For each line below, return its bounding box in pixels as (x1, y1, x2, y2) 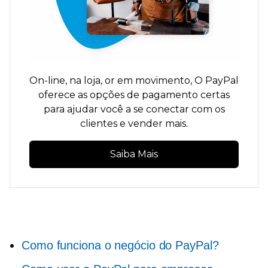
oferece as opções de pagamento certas (38, 89, 230, 100)
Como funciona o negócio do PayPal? (22, 239, 219, 252)
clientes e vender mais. (80, 118, 188, 129)
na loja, (69, 75, 102, 86)
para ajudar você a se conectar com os (43, 103, 225, 115)
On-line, (29, 75, 69, 86)
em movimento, (117, 75, 192, 86)
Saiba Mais (110, 148, 158, 160)
